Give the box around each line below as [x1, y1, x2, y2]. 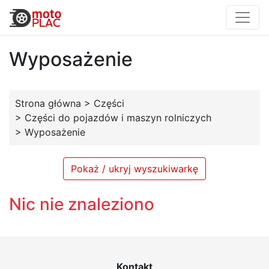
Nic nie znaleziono [9, 194, 154, 214]
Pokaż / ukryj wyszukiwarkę [71, 163, 198, 175]
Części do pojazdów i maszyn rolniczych [25, 112, 211, 124]
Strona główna [15, 97, 81, 109]
